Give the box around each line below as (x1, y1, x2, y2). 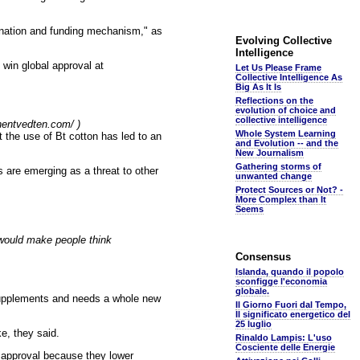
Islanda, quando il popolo (235, 267, 344, 276)
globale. (235, 286, 269, 296)
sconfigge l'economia (235, 276, 327, 286)
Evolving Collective (235, 35, 332, 47)
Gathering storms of (235, 162, 321, 171)
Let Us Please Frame (235, 63, 321, 72)
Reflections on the (235, 96, 313, 105)
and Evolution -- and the (235, 138, 338, 148)
